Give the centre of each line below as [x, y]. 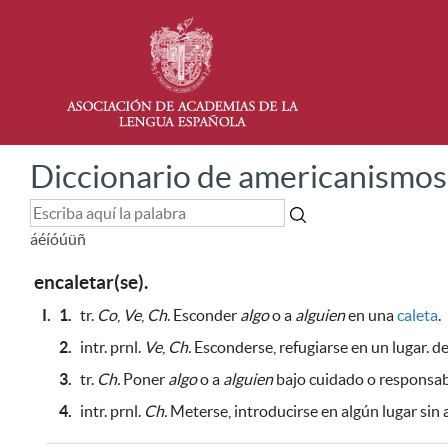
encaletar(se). [91, 282]
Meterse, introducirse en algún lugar [292, 411]
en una [371, 315]
